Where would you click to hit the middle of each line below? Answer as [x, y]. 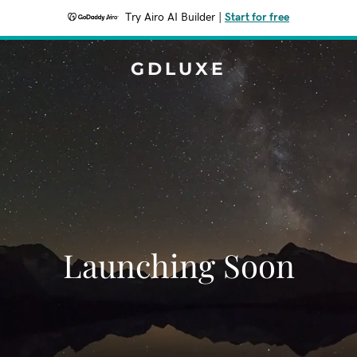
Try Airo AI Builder [170, 18]
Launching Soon [178, 265]
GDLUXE [178, 69]
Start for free [257, 18]
